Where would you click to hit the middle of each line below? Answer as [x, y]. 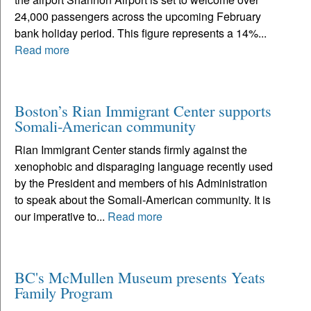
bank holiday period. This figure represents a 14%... [141, 33]
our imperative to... [61, 216]
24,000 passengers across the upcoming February [138, 16]
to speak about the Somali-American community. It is [143, 199]
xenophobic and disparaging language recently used [144, 166]
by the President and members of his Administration [141, 183]
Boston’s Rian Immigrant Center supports [143, 110]
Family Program [64, 292]
